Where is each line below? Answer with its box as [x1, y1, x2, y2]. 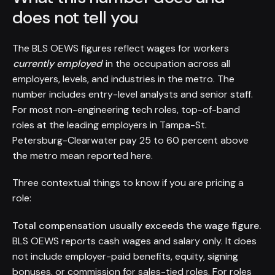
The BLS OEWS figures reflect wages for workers [12, 42, 229, 55]
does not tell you [12, 6, 139, 29]
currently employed [13, 57, 103, 71]
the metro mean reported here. [12, 149, 153, 163]
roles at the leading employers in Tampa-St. [12, 118, 207, 132]
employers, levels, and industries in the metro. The [12, 72, 234, 86]
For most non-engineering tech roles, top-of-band [12, 103, 240, 117]
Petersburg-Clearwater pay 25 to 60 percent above [12, 134, 249, 147]
